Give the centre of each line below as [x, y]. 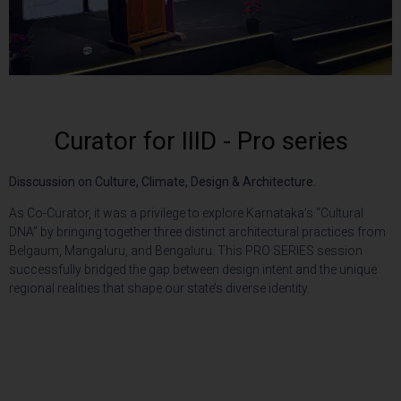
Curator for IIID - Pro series [200, 141]
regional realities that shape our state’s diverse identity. [159, 289]
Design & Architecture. [253, 181]
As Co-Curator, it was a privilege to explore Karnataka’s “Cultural [186, 213]
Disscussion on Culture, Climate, [100, 181]
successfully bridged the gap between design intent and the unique [193, 270]
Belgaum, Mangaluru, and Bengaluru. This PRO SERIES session [186, 251]
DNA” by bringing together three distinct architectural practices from [197, 232]
